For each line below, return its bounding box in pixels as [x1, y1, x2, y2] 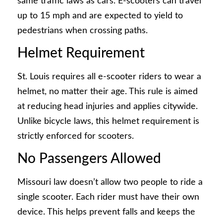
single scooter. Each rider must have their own [17, 193, 199, 202]
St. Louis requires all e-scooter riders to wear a [17, 72, 201, 81]
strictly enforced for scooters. [17, 131, 134, 141]
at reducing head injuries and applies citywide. [17, 102, 198, 111]
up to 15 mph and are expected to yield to [17, 11, 183, 20]
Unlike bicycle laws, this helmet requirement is [17, 116, 199, 126]
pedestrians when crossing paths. [17, 26, 148, 35]
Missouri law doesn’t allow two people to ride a [17, 178, 203, 187]
